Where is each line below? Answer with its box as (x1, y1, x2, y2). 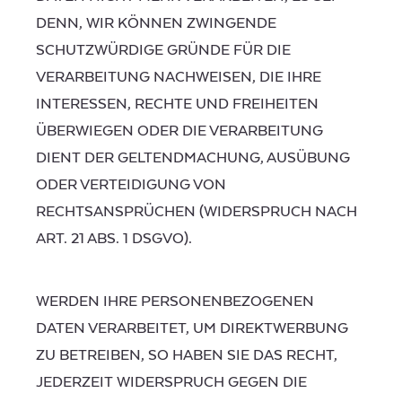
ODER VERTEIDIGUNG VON (36, 176, 226, 195)
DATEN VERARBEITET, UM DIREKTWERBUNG (36, 319, 348, 337)
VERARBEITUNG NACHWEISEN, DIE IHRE (36, 68, 321, 87)
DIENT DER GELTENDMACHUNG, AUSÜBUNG (36, 149, 350, 168)
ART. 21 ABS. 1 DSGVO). (36, 230, 192, 249)
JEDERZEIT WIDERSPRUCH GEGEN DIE (36, 372, 307, 391)
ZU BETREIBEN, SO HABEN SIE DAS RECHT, (36, 345, 337, 364)
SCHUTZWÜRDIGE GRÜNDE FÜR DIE (36, 41, 291, 60)
